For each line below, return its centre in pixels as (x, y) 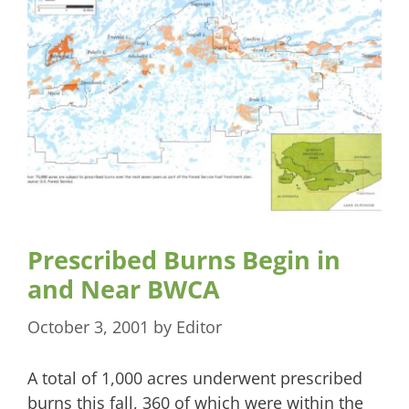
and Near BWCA (124, 289)
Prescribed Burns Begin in (184, 260)
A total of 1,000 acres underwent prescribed (195, 378)
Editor (199, 327)
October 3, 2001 (88, 327)
